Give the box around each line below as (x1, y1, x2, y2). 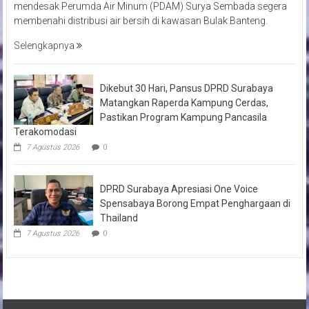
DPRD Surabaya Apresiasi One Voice (99, 183, 258, 195)
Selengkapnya (13, 39, 77, 51)
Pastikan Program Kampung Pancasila (99, 111, 267, 123)
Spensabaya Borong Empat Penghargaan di (99, 197, 290, 209)
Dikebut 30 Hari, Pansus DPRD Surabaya (99, 82, 273, 94)
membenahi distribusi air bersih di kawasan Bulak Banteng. (13, 14, 268, 26)
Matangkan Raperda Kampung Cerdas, (99, 97, 268, 108)
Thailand (99, 212, 138, 223)
